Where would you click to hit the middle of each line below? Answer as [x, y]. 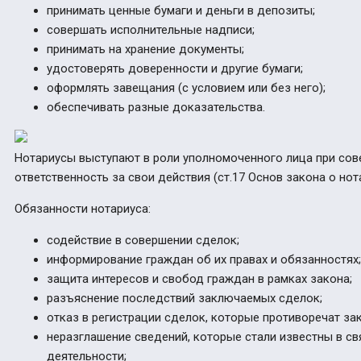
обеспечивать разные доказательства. [156, 108]
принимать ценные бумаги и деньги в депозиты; [181, 11]
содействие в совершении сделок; [143, 241]
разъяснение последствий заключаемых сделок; [185, 299]
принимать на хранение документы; [145, 50]
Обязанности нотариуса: [83, 209]
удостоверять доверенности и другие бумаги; [175, 69]
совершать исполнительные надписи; [151, 30]
